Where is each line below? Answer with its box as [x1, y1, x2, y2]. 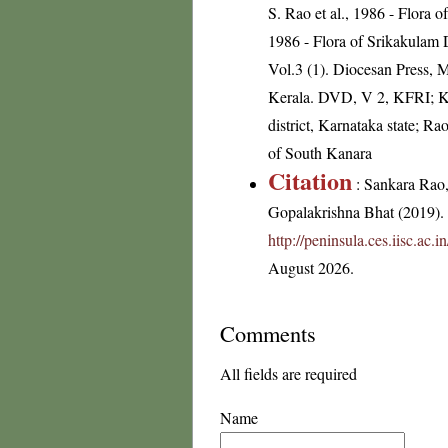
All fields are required [220, 363, 357, 384]
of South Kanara [268, 142, 372, 163]
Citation [268, 163, 352, 198]
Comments [220, 318, 316, 348]
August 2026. [268, 257, 354, 278]
